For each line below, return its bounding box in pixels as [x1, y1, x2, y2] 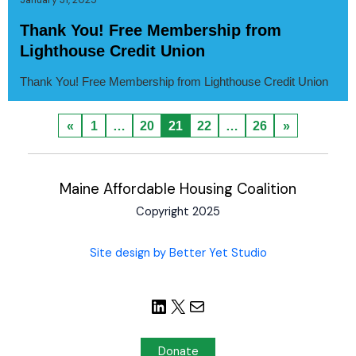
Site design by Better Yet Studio [89, 246, 267, 261]
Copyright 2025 [136, 203, 220, 220]
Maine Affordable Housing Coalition [60, 179, 296, 199]
